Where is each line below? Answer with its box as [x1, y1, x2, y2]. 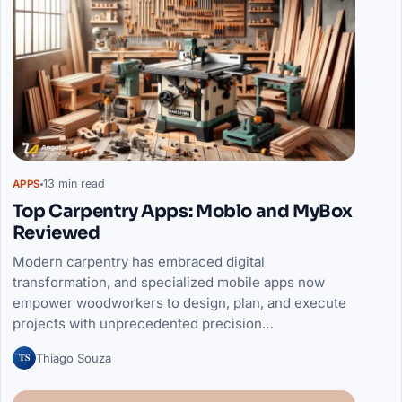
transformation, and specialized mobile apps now [12, 273, 325, 291]
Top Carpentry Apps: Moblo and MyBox [12, 199, 353, 223]
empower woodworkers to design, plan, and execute [12, 293, 346, 311]
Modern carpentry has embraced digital [12, 252, 265, 270]
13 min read [42, 177, 105, 191]
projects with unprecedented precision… [12, 314, 274, 332]
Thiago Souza [35, 350, 111, 365]
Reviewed [12, 221, 100, 244]
